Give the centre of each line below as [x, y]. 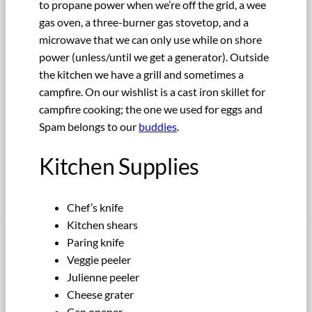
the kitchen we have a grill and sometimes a [141, 74]
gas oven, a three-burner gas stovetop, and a [144, 22]
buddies [158, 126]
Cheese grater [100, 294]
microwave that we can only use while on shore [150, 39]
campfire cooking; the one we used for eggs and [151, 109]
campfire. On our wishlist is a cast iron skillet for [152, 91]
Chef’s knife [95, 207]
